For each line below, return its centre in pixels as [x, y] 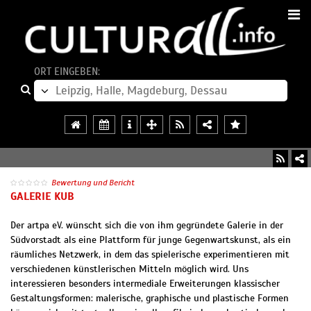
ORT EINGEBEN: [67, 72]
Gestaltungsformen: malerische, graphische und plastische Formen [150, 299]
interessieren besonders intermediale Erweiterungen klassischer [145, 284]
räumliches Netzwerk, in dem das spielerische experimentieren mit [150, 255]
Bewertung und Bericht [93, 182]
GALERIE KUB [42, 197]
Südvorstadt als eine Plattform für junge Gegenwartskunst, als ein [151, 240]
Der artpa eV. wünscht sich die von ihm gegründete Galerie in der [147, 226]
